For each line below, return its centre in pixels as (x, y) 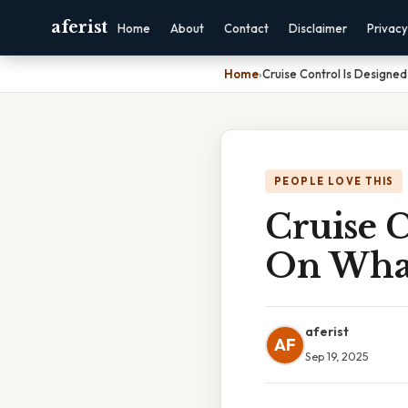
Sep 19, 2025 (337, 356)
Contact (246, 28)
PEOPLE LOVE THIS (334, 181)
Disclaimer (317, 28)
